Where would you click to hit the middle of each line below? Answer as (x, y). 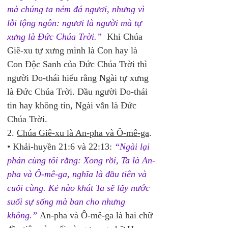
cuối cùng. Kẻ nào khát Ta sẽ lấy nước (80, 188)
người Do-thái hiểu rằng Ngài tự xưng (79, 78)
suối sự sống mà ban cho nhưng (67, 202)
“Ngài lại (133, 147)
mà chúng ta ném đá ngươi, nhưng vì (77, 9)
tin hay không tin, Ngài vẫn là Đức (73, 105)
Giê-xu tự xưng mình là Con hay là (74, 50)
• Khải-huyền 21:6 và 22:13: (61, 147)
